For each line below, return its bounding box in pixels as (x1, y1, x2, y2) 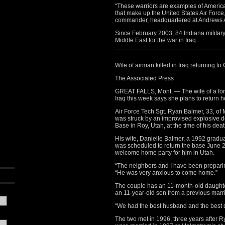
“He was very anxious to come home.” (115, 169, 217, 176)
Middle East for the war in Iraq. (115, 37, 197, 44)
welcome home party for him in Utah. (115, 149, 214, 156)
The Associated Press (115, 75, 174, 82)
